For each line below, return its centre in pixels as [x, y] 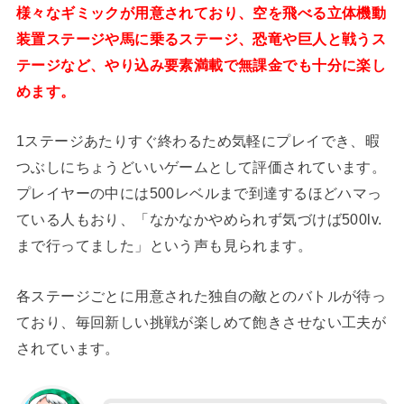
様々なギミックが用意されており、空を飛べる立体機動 [201, 13]
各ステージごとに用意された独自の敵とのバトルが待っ [201, 295]
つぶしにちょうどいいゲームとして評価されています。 [201, 167]
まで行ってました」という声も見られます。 [164, 246]
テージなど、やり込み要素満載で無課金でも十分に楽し [201, 65]
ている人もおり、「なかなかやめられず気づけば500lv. [199, 220]
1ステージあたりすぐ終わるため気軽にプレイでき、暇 [198, 141]
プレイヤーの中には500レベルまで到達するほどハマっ [199, 193]
